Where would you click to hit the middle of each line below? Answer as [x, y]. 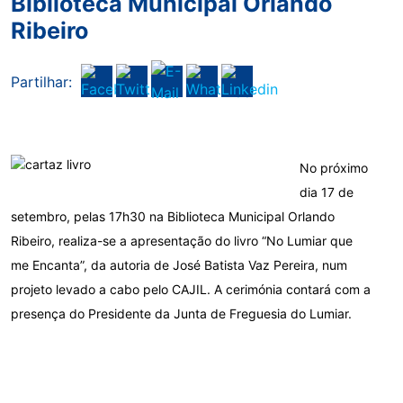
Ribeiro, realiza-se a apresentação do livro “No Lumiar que [182, 241]
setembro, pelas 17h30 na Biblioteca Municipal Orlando [173, 216]
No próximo [334, 168]
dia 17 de [327, 192]
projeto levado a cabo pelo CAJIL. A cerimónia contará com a [191, 289]
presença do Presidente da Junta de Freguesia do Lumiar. [181, 313]
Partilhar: [41, 81]
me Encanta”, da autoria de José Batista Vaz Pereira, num [179, 265]
